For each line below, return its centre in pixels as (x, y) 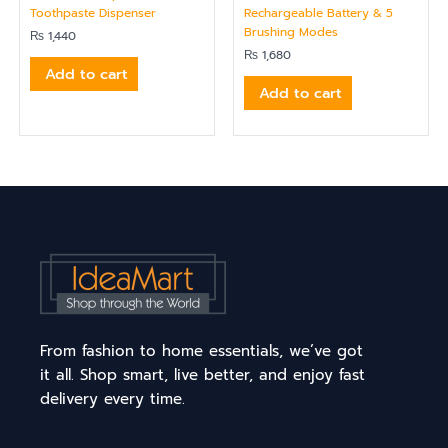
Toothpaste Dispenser (93, 13)
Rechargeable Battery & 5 (318, 13)
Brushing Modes (291, 32)
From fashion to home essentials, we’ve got (201, 351)
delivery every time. (112, 399)
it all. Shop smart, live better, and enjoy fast (202, 375)
